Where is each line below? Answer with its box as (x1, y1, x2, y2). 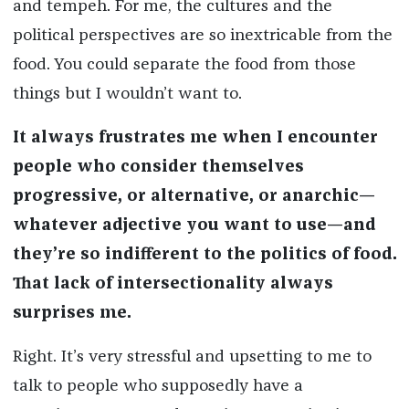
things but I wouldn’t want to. (12, 86, 242, 103)
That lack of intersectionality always (12, 276, 333, 293)
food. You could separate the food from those (12, 57, 356, 74)
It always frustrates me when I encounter (12, 130, 378, 147)
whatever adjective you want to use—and (12, 217, 376, 235)
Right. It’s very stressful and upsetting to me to (12, 349, 372, 366)
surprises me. (12, 305, 131, 322)
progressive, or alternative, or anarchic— (12, 188, 375, 205)
